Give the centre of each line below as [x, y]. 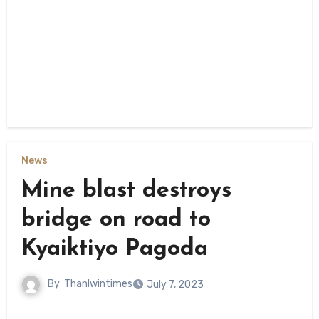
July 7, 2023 [175, 284]
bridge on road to [116, 220]
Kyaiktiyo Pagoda [114, 249]
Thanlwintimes [98, 284]
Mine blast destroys [126, 190]
